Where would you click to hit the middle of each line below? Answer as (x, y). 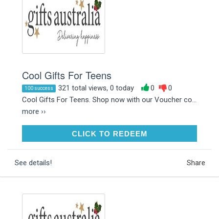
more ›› (34, 111)
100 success (39, 88)
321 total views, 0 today (96, 88)
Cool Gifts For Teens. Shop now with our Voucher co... (109, 99)
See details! (33, 163)
